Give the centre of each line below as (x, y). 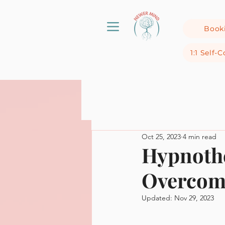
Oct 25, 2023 (161, 136)
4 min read (200, 136)
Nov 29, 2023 (194, 198)
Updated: (158, 198)
